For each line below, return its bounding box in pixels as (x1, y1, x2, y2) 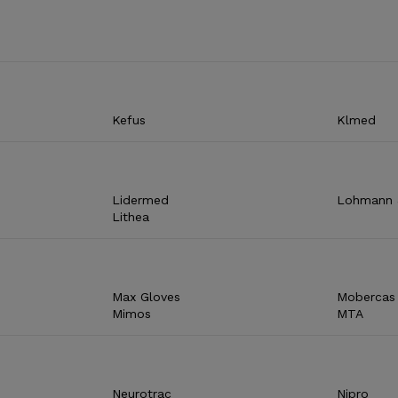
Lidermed (112, 192, 170, 207)
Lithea (112, 209, 150, 224)
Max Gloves (112, 289, 181, 304)
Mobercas (336, 289, 395, 304)
